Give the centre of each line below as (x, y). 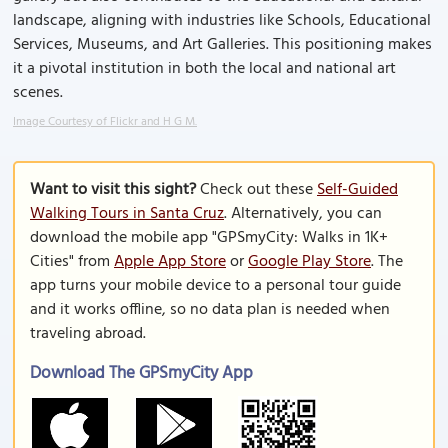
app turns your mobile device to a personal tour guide (215, 286)
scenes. (38, 93)
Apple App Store (170, 262)
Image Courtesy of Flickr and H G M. (105, 122)
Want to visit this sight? (113, 190)
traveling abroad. (88, 334)
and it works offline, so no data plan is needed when (210, 310)
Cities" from (72, 262)
